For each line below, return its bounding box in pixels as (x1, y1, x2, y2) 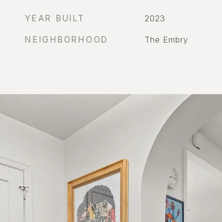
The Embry (144, 35, 188, 45)
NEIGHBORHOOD (25, 35, 109, 45)
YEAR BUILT (25, 13, 85, 23)
